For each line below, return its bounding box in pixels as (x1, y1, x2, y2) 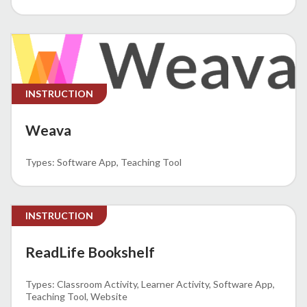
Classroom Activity (57, 278, 137, 291)
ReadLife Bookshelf (25, 243, 155, 261)
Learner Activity (141, 278, 209, 291)
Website (90, 291, 127, 303)
